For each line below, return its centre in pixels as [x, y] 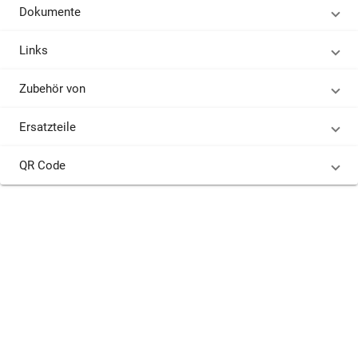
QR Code [42, 165]
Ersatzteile [48, 127]
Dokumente [50, 12]
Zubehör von [52, 89]
